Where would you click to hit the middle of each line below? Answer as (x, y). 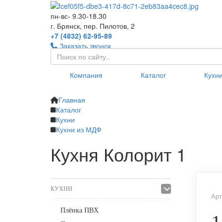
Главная (72, 100)
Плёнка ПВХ (80, 211)
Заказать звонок (85, 46)
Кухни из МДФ (79, 130)
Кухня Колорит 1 (118, 154)
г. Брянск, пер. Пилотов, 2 (93, 26)
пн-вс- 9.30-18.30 (79, 16)
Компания (86, 75)
